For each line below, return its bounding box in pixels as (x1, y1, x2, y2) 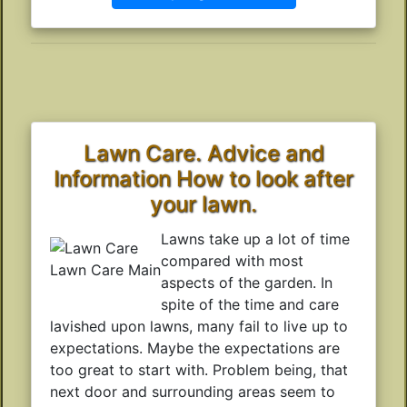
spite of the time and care (161, 294, 339, 313)
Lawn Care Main (50, 260, 161, 279)
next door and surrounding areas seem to (50, 382, 335, 401)
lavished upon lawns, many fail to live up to (50, 316, 348, 335)
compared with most (161, 251, 303, 270)
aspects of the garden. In (161, 273, 333, 292)
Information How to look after (54, 164, 353, 192)
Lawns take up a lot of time (161, 229, 350, 248)
